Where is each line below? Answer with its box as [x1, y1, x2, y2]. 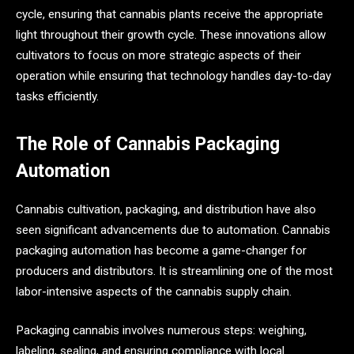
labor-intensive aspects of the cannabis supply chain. [16, 284, 292, 299]
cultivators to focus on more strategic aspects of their [16, 48, 301, 63]
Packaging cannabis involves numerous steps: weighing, [16, 323, 307, 338]
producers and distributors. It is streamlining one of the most [16, 263, 333, 278]
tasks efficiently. [16, 89, 99, 104]
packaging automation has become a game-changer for [16, 243, 307, 258]
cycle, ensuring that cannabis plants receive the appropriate [16, 7, 323, 22]
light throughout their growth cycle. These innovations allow [16, 28, 326, 43]
